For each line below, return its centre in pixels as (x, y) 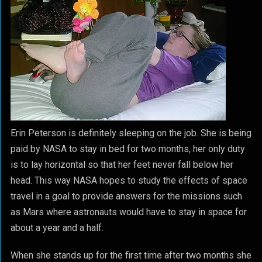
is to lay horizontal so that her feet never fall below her (122, 165)
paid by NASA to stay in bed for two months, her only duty (127, 149)
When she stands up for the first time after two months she (131, 255)
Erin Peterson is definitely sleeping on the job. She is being (131, 133)
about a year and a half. (57, 228)
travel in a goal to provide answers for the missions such (126, 196)
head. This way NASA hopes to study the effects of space (129, 180)
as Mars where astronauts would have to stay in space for (128, 212)
